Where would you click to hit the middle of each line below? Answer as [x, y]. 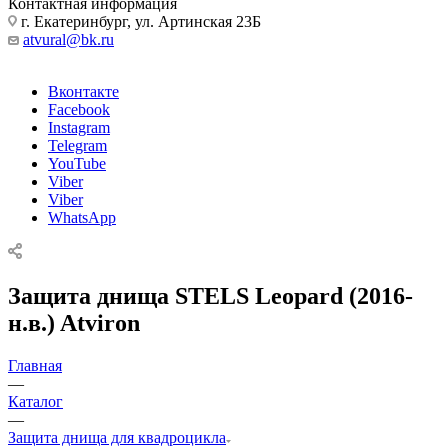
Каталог [35, 401]
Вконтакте [83, 91]
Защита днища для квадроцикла [117, 437]
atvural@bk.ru [68, 39]
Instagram [79, 127]
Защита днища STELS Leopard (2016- [210, 295]
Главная [35, 365]
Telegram [77, 145]
